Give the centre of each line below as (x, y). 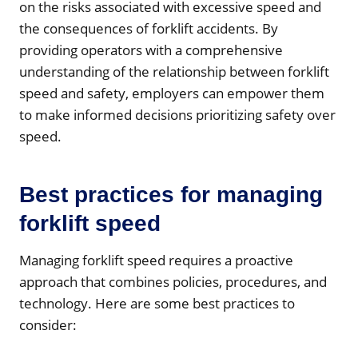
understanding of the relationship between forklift (174, 71)
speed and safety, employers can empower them (172, 93)
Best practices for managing (171, 194)
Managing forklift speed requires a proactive (156, 260)
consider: (48, 324)
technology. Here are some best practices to (157, 303)
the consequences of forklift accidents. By (149, 28)
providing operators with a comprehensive (151, 50)
